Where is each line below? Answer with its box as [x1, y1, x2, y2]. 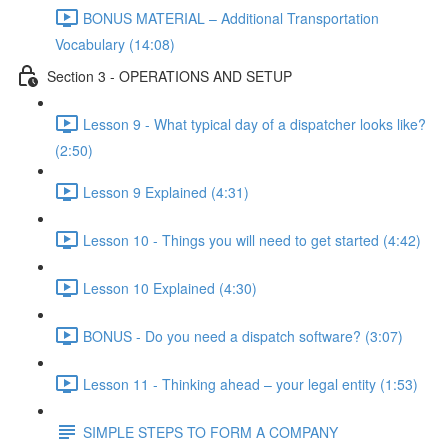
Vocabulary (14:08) [55, 34, 175, 54]
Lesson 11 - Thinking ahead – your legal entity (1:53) [83, 373, 418, 394]
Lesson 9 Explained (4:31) [83, 181, 249, 202]
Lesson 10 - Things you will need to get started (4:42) [83, 229, 421, 250]
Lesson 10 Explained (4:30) [83, 277, 257, 298]
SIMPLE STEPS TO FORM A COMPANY [83, 421, 338, 442]
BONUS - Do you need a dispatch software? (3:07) [83, 325, 403, 346]
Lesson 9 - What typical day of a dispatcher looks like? [83, 113, 426, 134]
